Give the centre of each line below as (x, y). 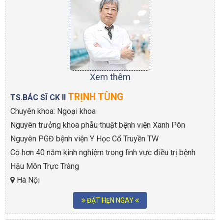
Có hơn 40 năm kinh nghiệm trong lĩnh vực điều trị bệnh (103, 153)
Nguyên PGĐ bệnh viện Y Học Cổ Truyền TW (84, 139)
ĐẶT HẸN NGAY (110, 201)
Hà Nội (27, 180)
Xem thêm (110, 77)
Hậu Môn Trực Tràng (45, 166)
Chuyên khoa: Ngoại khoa (53, 111)
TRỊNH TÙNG (96, 97)
